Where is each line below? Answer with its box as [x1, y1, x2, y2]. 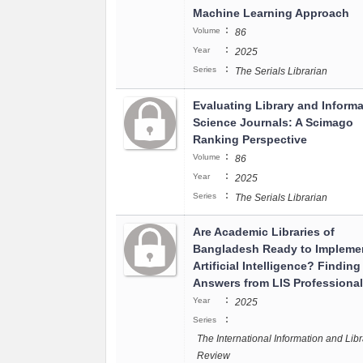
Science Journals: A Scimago [193, 116, 353, 129]
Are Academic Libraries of [193, 225, 335, 238]
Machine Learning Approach [193, 6, 349, 19]
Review [197, 350, 230, 361]
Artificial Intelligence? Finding [193, 259, 361, 272]
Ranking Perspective [193, 133, 307, 146]
